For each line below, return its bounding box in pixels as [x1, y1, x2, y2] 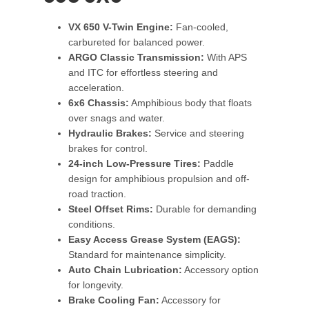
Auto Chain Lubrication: [68, 264, 183, 276]
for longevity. [68, 279, 124, 291]
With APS [204, 52, 248, 63]
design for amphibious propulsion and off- [68, 173, 250, 185]
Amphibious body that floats [129, 97, 252, 109]
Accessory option [182, 264, 259, 276]
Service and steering [152, 128, 245, 139]
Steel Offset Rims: [68, 203, 154, 215]
